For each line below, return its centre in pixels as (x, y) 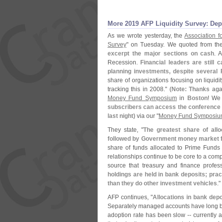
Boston (197, 98)
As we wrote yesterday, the (146, 36)
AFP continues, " (130, 197)
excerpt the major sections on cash (161, 54)
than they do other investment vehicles (162, 183)
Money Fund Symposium (142, 98)
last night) (121, 116)
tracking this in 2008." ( (139, 89)
